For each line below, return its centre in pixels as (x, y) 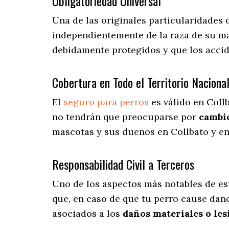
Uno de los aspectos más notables (127, 184)
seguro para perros (106, 102)
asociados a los (87, 214)
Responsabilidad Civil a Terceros (123, 164)
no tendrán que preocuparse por (125, 117)
